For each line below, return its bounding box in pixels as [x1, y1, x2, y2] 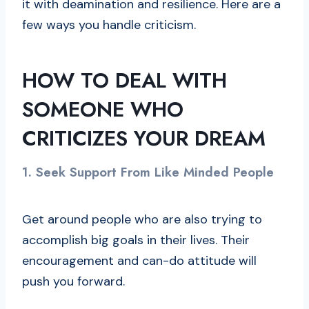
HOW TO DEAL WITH [22, 66, 227, 96]
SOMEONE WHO [22, 94, 183, 125]
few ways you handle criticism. [22, 17, 203, 34]
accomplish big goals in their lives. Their [22, 231, 250, 248]
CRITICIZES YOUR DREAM [22, 123, 266, 154]
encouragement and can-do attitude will [22, 252, 257, 269]
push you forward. [22, 272, 125, 290]
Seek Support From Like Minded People [36, 163, 274, 182]
